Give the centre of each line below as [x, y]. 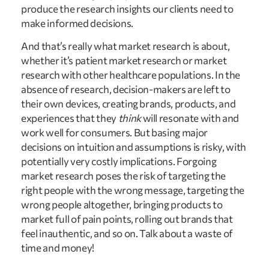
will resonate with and [190, 118]
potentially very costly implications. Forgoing [119, 162]
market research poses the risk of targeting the [124, 176]
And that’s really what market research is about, [125, 46]
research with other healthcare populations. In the [131, 75]
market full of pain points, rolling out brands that [127, 219]
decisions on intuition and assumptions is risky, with [134, 147]
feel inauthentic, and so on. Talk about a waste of [127, 234]
